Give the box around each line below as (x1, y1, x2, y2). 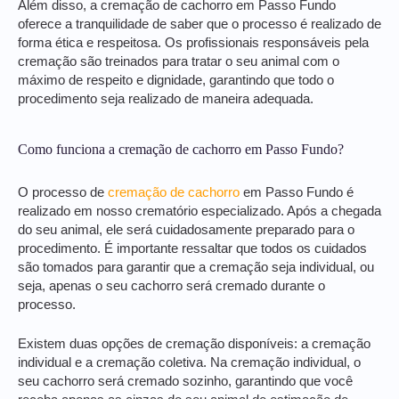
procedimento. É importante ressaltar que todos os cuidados (18, 240, 367, 256)
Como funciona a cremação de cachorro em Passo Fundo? (18, 141, 344, 157)
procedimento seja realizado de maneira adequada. (18, 92, 313, 107)
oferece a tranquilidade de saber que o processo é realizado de (18, 17, 381, 32)
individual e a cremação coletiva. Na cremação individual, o (18, 355, 361, 370)
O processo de (18, 184, 108, 199)
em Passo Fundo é (240, 184, 354, 199)
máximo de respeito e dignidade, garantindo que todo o (18, 73, 334, 88)
